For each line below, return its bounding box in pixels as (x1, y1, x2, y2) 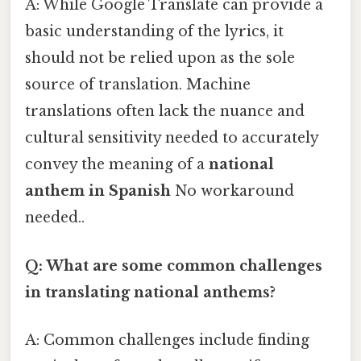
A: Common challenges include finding (25, 330, 309, 349)
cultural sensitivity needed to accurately (25, 129, 318, 147)
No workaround (171, 182, 294, 201)
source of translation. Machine (25, 76, 251, 94)
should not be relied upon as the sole (25, 49, 295, 68)
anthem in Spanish (25, 182, 171, 201)
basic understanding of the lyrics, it (25, 23, 284, 41)
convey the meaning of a (25, 156, 209, 174)
